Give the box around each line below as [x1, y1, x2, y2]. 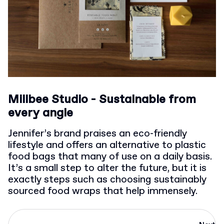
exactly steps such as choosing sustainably [8, 173, 206, 187]
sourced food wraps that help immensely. [8, 184, 197, 198]
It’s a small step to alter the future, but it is [8, 161, 206, 175]
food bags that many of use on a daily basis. [8, 150, 212, 164]
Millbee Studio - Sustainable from [8, 92, 196, 108]
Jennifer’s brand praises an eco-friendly [8, 127, 187, 141]
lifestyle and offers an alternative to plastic [8, 138, 206, 152]
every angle [8, 105, 73, 121]
